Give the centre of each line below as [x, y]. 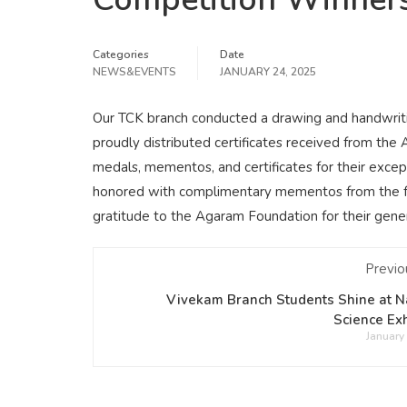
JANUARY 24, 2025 [268, 71]
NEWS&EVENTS [134, 71]
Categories [121, 54]
